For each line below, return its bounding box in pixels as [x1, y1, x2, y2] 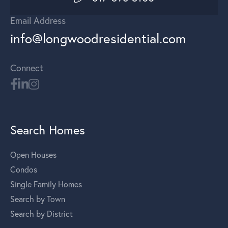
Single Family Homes [10, 179, 82, 189]
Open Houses [10, 149, 56, 160]
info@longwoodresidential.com [10, 30, 186, 47]
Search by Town [10, 193, 65, 204]
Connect [10, 62, 43, 74]
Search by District [10, 208, 73, 219]
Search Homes [10, 122, 85, 137]
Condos [10, 164, 37, 175]
